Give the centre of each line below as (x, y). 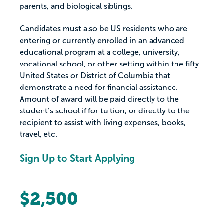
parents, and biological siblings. (76, 6)
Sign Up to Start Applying (77, 159)
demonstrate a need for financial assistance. (99, 88)
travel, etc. (38, 134)
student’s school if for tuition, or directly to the (105, 111)
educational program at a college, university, (100, 52)
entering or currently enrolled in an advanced (102, 41)
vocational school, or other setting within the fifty (109, 64)
